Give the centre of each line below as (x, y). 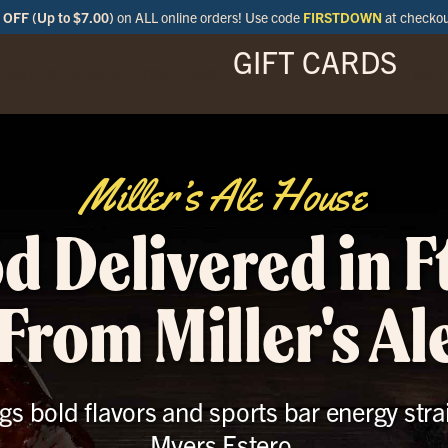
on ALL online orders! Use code (208, 17)
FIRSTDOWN (342, 17)
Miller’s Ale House (224, 195)
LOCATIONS (175, 74)
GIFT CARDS (314, 61)
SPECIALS (83, 74)
